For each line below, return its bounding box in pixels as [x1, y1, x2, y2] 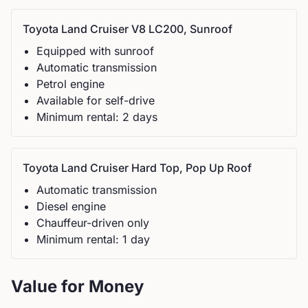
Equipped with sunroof [36, 44, 154, 58]
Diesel [36, 199, 68, 213]
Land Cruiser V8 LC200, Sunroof [61, 22, 232, 36]
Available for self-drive [36, 93, 155, 107]
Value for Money [11, 276, 144, 296]
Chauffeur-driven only [36, 216, 149, 230]
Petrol [36, 77, 67, 91]
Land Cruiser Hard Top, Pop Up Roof [61, 161, 252, 175]
